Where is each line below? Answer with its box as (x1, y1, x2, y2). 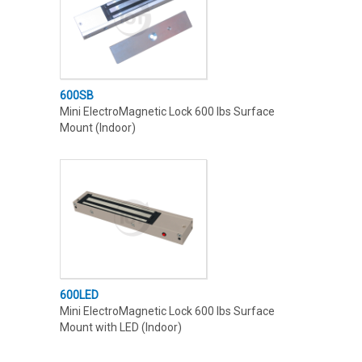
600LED (60, 288, 99, 301)
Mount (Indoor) (60, 120, 136, 134)
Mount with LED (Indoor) (60, 320, 182, 334)
